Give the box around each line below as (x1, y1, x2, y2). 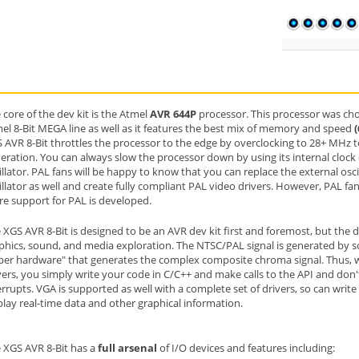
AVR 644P (150, 106, 199, 121)
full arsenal (98, 340, 159, 355)
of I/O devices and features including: (159, 340, 335, 355)
